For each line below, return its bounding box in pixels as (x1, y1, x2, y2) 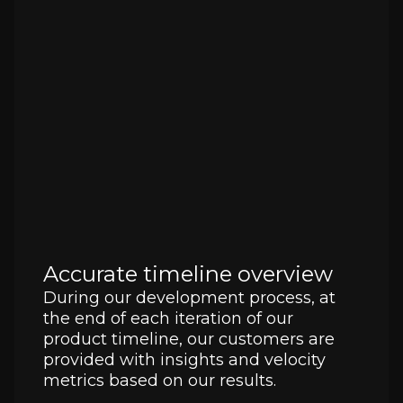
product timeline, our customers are (43, 329, 335, 350)
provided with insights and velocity (43, 350, 326, 371)
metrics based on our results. (43, 371, 276, 391)
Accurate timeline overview (43, 261, 333, 288)
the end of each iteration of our (43, 309, 293, 329)
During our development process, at (43, 288, 336, 309)
